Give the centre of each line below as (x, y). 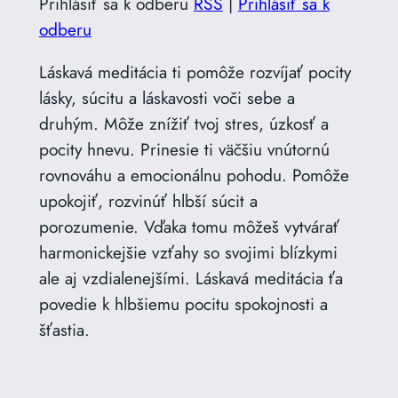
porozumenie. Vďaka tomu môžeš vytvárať (189, 227)
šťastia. (64, 330)
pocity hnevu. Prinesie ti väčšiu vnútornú (184, 150)
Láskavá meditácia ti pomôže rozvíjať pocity (195, 72)
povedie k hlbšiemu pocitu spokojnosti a (183, 304)
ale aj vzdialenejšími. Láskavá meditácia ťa (191, 279)
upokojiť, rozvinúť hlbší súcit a (148, 201)
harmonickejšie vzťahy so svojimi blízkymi (188, 253)
